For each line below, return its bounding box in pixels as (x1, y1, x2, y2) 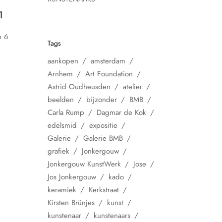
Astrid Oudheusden (48, 81, 111, 92)
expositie (89, 120, 117, 131)
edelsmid (48, 120, 77, 131)
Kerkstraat (89, 184, 119, 195)
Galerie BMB (83, 133, 123, 144)
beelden (48, 94, 74, 105)
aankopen (48, 55, 78, 66)
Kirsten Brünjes (48, 197, 95, 208)
